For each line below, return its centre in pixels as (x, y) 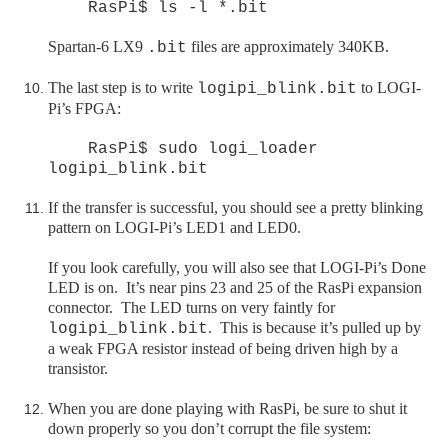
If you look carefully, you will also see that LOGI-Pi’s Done (237, 267)
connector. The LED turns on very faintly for (191, 307)
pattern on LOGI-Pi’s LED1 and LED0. (174, 227)
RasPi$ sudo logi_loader (183, 148)
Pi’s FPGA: (84, 108)
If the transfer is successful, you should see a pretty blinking (235, 207)
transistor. (78, 368)
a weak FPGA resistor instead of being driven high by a (223, 348)
